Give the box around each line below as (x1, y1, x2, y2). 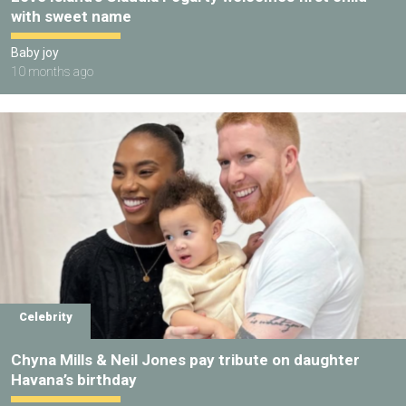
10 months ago (11, 63, 93, 79)
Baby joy (11, 44, 59, 60)
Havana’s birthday (11, 371, 137, 390)
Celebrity (18, 310, 72, 324)
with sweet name (11, 6, 131, 25)
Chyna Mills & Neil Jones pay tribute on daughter (11, 351, 360, 370)
